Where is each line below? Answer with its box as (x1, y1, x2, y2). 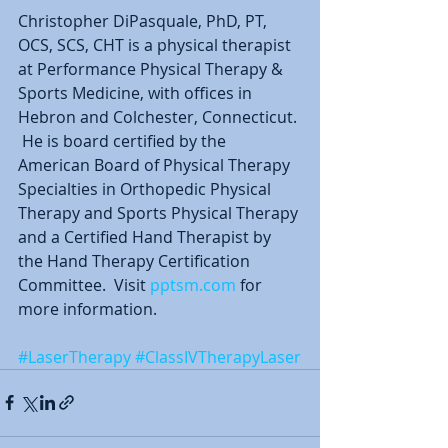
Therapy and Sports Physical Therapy (18, 201, 302, 224)
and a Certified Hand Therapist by (18, 225, 275, 248)
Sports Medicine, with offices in (18, 81, 256, 104)
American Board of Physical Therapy (18, 153, 294, 176)
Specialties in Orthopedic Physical (18, 177, 275, 200)
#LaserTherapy (18, 345, 131, 368)
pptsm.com (150, 273, 236, 296)
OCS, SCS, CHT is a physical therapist (18, 33, 295, 56)
